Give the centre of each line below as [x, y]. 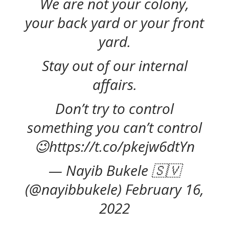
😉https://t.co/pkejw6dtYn [114, 146]
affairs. [114, 85]
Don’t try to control [114, 109]
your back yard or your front [114, 23]
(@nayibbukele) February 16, [114, 189]
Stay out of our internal [114, 66]
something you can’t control [114, 128]
